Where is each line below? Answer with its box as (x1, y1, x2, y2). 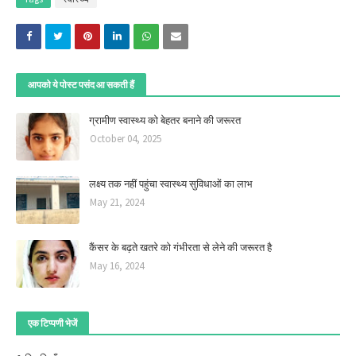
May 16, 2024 (90, 259, 144, 273)
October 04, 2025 (90, 132, 161, 145)
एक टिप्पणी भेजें (28, 317, 77, 329)
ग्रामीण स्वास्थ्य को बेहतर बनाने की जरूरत (89, 114, 241, 126)
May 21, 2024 (90, 195, 144, 209)
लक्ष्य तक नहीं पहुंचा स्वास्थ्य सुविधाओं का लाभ (89, 177, 253, 190)
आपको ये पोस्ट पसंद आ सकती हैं (28, 79, 134, 91)
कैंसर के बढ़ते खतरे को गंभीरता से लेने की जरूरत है (89, 241, 272, 253)
